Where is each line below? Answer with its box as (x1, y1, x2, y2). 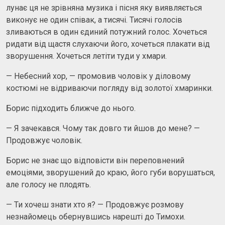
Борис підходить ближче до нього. (6, 103, 136, 113)
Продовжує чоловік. (6, 135, 82, 145)
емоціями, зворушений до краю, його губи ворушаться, (6, 167, 215, 177)
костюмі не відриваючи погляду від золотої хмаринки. (6, 83, 213, 93)
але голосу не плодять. (6, 179, 91, 189)
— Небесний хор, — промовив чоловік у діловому (6, 71, 191, 81)
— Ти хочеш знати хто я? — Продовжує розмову (6, 199, 184, 209)
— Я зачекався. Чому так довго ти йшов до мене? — (6, 123, 200, 133)
